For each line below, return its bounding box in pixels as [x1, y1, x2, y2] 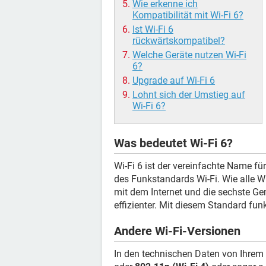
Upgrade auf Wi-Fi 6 [132, 75, 215, 86]
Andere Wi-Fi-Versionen [114, 224, 240, 238]
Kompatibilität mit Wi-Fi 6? [132, 9, 243, 21]
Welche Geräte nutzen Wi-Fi [132, 49, 246, 61]
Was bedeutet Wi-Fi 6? [114, 136, 233, 150]
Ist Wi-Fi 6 [132, 24, 173, 35]
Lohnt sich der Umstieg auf [132, 89, 245, 100]
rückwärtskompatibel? [132, 35, 225, 46]
